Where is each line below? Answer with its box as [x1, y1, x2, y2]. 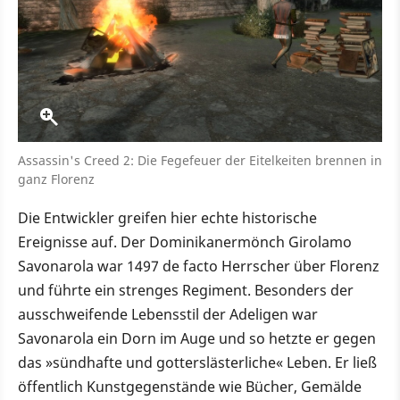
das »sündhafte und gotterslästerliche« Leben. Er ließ [18, 352, 377, 372]
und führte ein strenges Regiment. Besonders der [18, 279, 354, 300]
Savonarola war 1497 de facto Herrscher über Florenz [18, 255, 379, 276]
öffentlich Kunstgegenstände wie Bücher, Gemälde [18, 376, 362, 396]
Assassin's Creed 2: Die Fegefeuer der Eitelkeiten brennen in [18, 151, 382, 169]
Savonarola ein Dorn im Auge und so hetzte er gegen [18, 328, 376, 348]
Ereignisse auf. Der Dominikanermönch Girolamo [18, 231, 352, 252]
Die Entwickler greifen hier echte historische [18, 207, 317, 228]
